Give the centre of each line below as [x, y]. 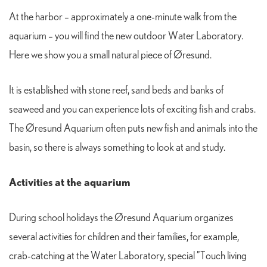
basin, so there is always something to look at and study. [118, 148]
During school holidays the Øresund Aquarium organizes [121, 218]
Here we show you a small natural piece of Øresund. [110, 56]
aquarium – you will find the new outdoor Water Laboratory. [126, 37]
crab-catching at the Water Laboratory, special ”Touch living [128, 257]
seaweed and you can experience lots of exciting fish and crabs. [132, 110]
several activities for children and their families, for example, [124, 237]
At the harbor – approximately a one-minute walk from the [123, 18]
